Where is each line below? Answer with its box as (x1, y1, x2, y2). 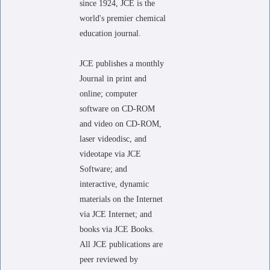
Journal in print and (80, 74, 146, 83)
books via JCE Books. (80, 225, 154, 234)
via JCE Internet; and (80, 210, 152, 219)
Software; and (80, 165, 127, 174)
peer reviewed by (80, 255, 138, 264)
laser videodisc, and (80, 134, 146, 143)
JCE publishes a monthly (80, 59, 164, 68)
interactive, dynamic (80, 180, 149, 189)
